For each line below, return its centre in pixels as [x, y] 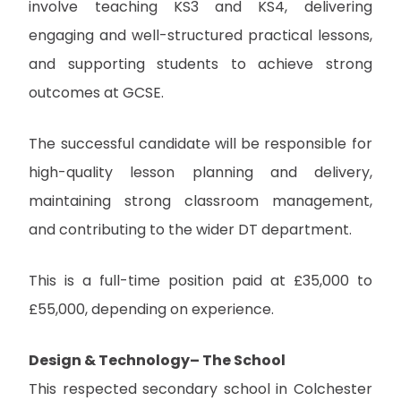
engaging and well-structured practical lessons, [200, 35]
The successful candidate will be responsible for [200, 143]
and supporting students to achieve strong [200, 64]
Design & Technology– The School [158, 360]
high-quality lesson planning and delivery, [200, 172]
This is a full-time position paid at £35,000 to [200, 280]
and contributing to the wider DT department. [191, 229]
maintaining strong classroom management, [200, 200]
